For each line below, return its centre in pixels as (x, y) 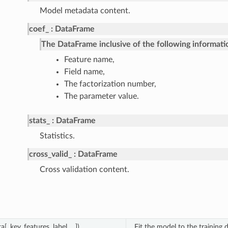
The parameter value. (101, 96)
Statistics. (57, 136)
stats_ (39, 121)
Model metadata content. (85, 11)
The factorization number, (110, 84)
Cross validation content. (84, 170)
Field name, (84, 72)
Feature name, (89, 60)
